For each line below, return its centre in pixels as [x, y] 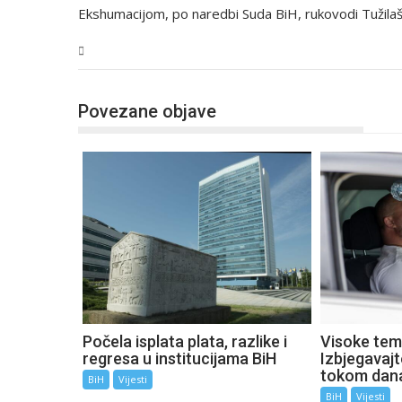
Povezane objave [147, 112]
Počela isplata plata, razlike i [185, 341]
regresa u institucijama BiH [179, 358]
